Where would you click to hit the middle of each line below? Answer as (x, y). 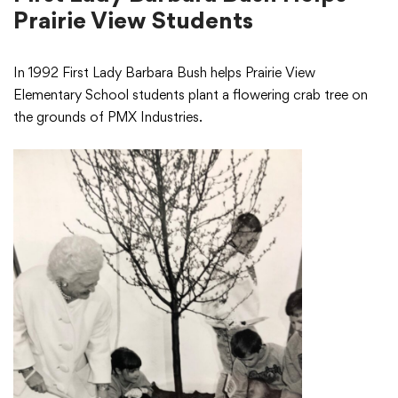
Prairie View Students (133, 19)
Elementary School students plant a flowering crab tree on (191, 94)
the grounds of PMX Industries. (108, 116)
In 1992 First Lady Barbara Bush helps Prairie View (164, 72)
